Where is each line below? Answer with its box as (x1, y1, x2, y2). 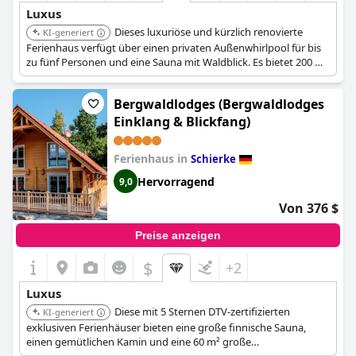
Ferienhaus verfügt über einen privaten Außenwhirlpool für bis (26, 41, 321, 55)
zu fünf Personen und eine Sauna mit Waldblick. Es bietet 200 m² (26, 55, 328, 69)
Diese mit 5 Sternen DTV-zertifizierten (114, 304, 290, 319)
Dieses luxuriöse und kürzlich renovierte (114, 25, 303, 39)
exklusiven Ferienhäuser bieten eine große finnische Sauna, (26, 320, 306, 335)
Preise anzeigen (135, 229, 221, 242)
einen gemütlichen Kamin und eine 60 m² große (26, 335, 251, 349)
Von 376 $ (279, 199, 339, 217)
